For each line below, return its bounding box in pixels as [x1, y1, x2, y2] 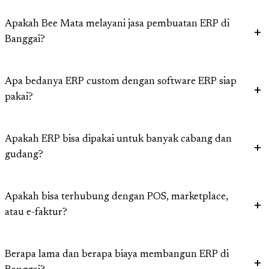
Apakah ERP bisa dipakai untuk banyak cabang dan [5, 134, 232, 145]
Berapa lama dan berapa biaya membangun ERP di [5, 250, 229, 261]
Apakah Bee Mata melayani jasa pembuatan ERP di [5, 19, 229, 30]
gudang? [5, 150, 43, 161]
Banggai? [5, 35, 45, 46]
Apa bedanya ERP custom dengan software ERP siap [5, 77, 237, 88]
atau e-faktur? [5, 208, 67, 219]
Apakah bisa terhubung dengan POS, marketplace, [5, 192, 228, 203]
